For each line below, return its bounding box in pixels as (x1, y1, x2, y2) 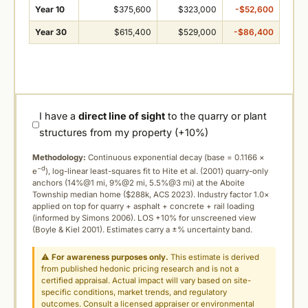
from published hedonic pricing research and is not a (41, 264, 239, 274)
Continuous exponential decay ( (86, 153, 207, 163)
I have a (39, 110, 79, 122)
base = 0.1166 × (207, 153, 265, 163)
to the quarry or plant (165, 110, 267, 122)
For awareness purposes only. (52, 252, 169, 263)
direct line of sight (78, 110, 166, 122)
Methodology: (32, 153, 86, 163)
